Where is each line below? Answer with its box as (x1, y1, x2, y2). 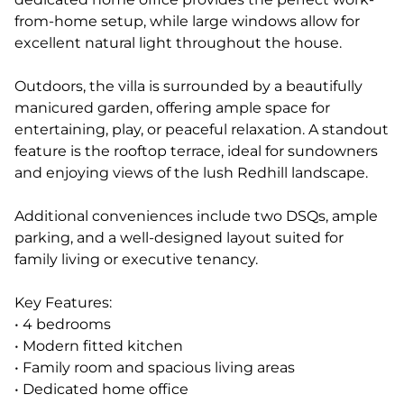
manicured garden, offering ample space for (14, 99, 330, 116)
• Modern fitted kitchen (14, 337, 183, 354)
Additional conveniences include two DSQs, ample (14, 207, 378, 225)
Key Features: (14, 294, 112, 311)
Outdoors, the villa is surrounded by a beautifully (14, 78, 363, 95)
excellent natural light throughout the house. (14, 34, 342, 51)
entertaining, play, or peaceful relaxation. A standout (14, 121, 389, 138)
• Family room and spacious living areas (14, 359, 295, 376)
